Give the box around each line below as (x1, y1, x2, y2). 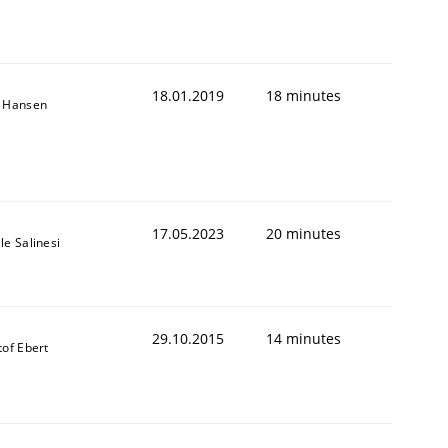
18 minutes (266, 85, 341, 105)
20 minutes (266, 223, 341, 243)
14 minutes (266, 328, 341, 348)
